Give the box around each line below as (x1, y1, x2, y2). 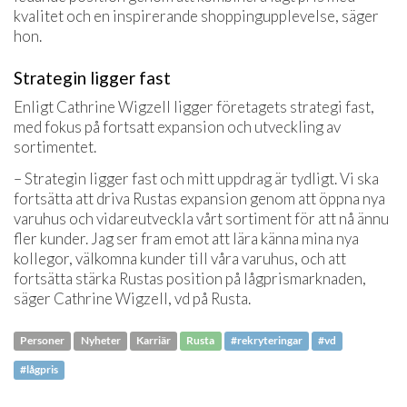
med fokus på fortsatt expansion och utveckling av (14, 117, 341, 137)
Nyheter (80, 333, 121, 348)
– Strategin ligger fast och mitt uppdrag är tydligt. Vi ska (14, 168, 379, 188)
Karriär (135, 333, 171, 348)
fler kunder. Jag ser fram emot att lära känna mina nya (14, 228, 359, 248)
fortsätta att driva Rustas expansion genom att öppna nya (14, 188, 385, 208)
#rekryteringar (230, 333, 303, 348)
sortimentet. (14, 137, 96, 157)
